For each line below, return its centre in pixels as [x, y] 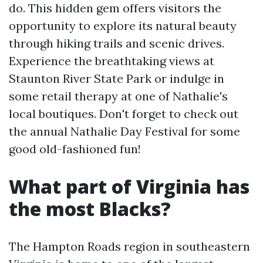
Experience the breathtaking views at [112, 61]
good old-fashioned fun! [75, 149]
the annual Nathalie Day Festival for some [124, 131]
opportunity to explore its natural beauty [123, 26]
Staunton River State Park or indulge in [117, 78]
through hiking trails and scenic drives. [117, 43]
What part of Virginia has [129, 186]
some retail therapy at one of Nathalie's [118, 96]
